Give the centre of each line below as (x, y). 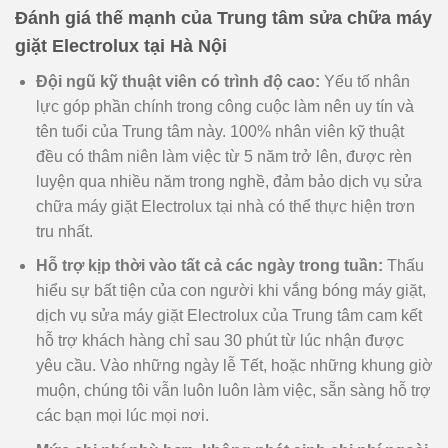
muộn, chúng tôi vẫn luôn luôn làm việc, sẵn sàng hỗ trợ (233, 391)
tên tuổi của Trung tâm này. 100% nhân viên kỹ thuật (219, 131)
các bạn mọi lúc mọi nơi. (122, 416)
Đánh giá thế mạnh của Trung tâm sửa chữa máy (223, 17)
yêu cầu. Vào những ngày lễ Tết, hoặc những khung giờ (234, 366)
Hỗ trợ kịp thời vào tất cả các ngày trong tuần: (209, 266)
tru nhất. (64, 231)
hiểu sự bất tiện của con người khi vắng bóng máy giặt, (230, 291)
